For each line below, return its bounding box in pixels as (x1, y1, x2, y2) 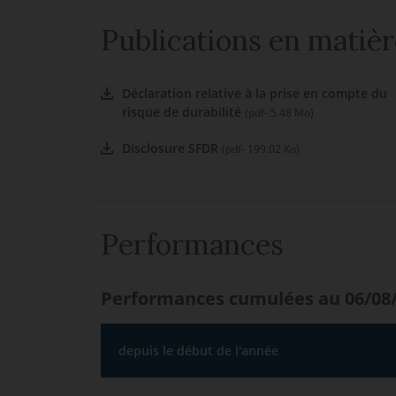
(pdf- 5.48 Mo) (245, 105, 314, 120)
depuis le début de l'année (118, 342, 278, 359)
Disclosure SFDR (122, 140, 222, 156)
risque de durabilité (122, 103, 245, 120)
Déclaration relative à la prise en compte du (122, 85, 387, 102)
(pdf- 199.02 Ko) (222, 141, 300, 156)
